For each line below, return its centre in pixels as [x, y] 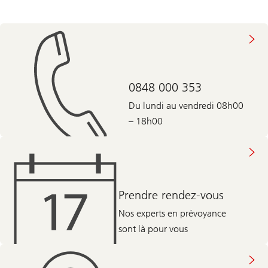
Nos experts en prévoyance [173, 213]
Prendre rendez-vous [171, 195]
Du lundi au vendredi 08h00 [186, 105]
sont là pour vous [153, 229]
